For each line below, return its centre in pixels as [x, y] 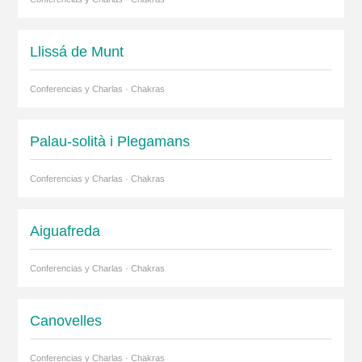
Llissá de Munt [76, 52]
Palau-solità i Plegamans [109, 141]
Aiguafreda [65, 231]
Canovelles [65, 321]
